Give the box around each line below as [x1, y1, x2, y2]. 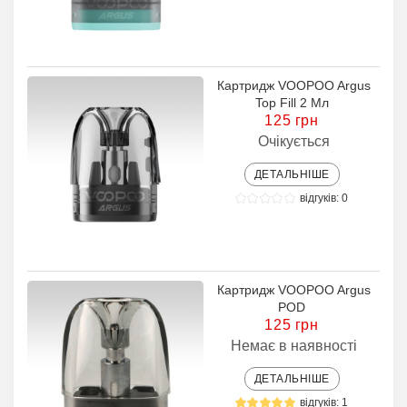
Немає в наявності [231, 338, 357, 353]
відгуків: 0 [300, 192, 349, 204]
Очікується [258, 134, 330, 149]
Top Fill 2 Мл [254, 95, 329, 110]
